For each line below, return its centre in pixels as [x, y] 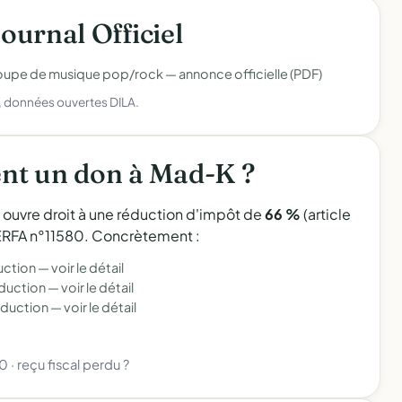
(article [326, 214]
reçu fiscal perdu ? [73, 364]
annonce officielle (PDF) [250, 74]
